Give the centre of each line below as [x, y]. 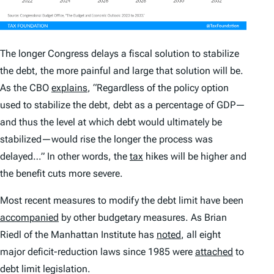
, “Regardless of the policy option [158, 87]
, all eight [201, 234]
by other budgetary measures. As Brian [143, 217]
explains [69, 87]
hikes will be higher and [195, 156]
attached [214, 251]
